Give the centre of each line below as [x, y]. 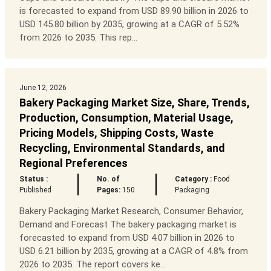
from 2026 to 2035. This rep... [78, 38]
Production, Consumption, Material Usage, [126, 118]
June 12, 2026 [43, 88]
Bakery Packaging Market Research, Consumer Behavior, [131, 211]
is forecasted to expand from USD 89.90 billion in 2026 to [134, 11]
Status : [33, 179]
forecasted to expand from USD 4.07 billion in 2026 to [127, 238]
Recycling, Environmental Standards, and [122, 148]
